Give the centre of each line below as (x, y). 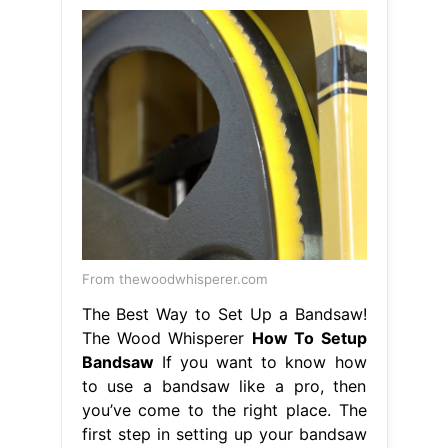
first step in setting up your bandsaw (224, 433)
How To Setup (309, 337)
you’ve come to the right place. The (224, 409)
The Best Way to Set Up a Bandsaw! (224, 313)
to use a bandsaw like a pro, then (224, 385)
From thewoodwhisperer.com (174, 278)
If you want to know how (260, 361)
